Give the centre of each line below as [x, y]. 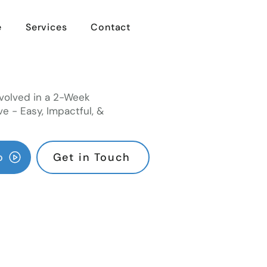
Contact [111, 27]
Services [46, 27]
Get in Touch [92, 157]
